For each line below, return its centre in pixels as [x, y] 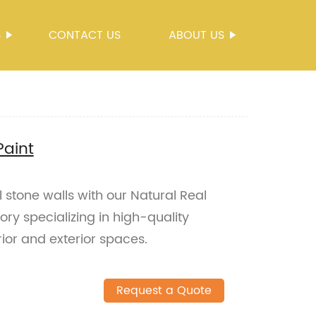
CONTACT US [85, 35]
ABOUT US [196, 35]
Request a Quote [164, 291]
